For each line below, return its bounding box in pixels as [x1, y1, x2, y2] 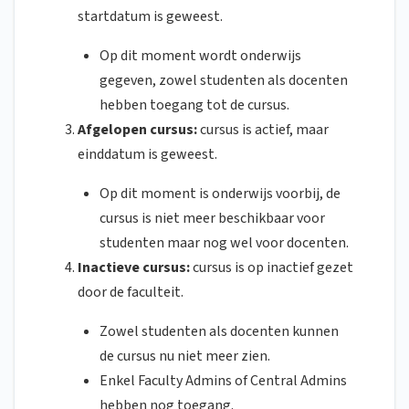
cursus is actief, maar [200, 120, 329, 141]
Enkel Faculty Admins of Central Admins [100, 371, 347, 392]
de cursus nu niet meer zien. [100, 346, 270, 367]
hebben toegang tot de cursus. [100, 95, 289, 116]
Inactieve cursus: [78, 257, 193, 278]
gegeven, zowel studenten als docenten [100, 70, 348, 91]
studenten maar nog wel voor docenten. [100, 233, 349, 254]
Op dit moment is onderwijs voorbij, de [100, 184, 341, 204]
